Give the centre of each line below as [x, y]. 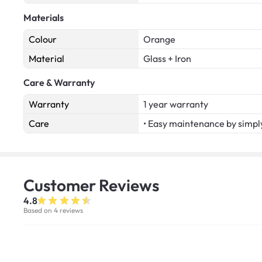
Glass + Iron [167, 59]
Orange [159, 39]
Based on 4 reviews [53, 211]
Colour [43, 39]
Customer [61, 185]
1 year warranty [176, 104]
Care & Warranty [59, 83]
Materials [44, 18]
